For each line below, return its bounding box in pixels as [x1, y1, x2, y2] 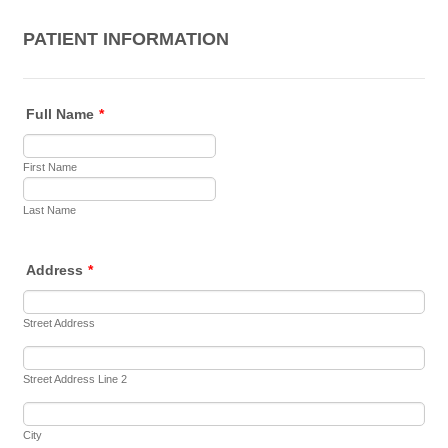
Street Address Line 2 [23, 373, 128, 385]
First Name [23, 161, 78, 173]
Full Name [26, 106, 95, 122]
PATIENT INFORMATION [23, 29, 230, 49]
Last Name [23, 204, 77, 216]
